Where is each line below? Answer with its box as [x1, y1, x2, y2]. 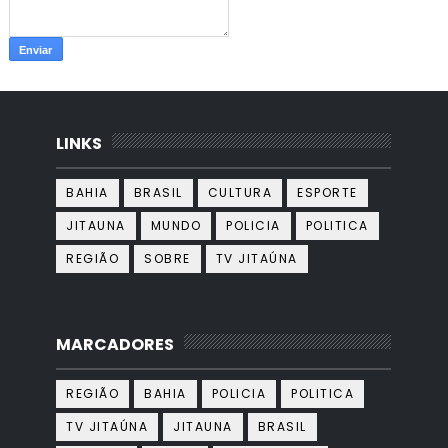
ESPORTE [297, 183, 358, 201]
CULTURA [207, 183, 273, 201]
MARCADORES [56, 332, 175, 356]
